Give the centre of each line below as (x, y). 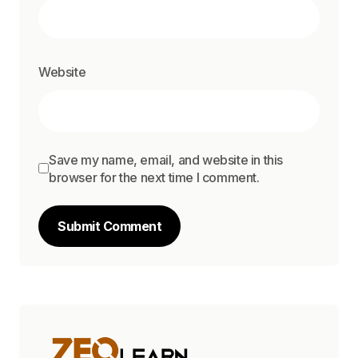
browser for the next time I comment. (154, 177)
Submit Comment (109, 226)
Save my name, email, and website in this (166, 159)
